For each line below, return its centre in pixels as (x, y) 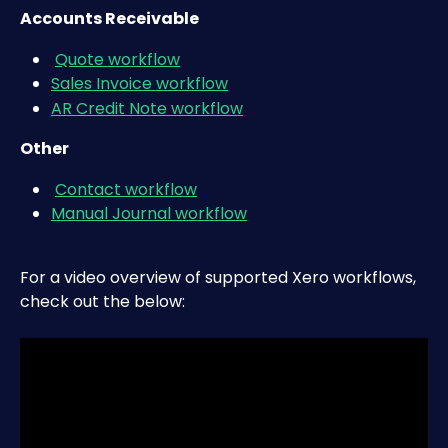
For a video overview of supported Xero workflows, (220, 278)
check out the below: (104, 302)
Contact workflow (126, 189)
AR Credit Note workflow (147, 108)
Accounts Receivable (109, 19)
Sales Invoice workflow (139, 84)
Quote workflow (117, 59)
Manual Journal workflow (149, 214)
